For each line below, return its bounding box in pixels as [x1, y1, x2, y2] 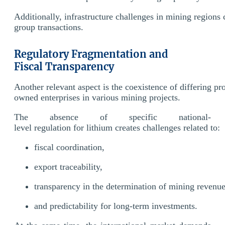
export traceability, [34, 161, 105, 172]
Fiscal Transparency [14, 60, 114, 73]
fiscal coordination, [34, 142, 107, 152]
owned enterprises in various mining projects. [14, 92, 180, 102]
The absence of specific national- [14, 111, 211, 122]
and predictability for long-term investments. [34, 200, 197, 211]
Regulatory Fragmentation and [14, 47, 168, 60]
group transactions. [14, 22, 83, 32]
